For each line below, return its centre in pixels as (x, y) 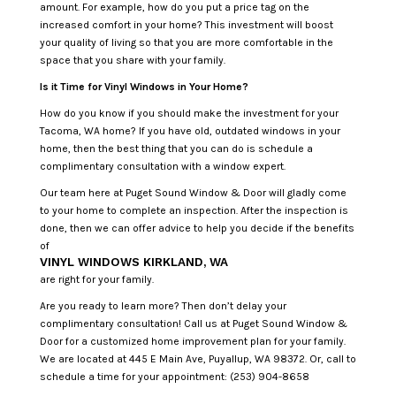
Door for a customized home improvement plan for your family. (192, 341)
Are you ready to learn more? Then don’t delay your (163, 305)
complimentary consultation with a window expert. (162, 166)
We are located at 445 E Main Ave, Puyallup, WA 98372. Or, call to (198, 358)
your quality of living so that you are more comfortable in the (186, 42)
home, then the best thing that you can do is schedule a (176, 148)
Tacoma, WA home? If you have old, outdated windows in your (190, 130)
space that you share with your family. (132, 60)
